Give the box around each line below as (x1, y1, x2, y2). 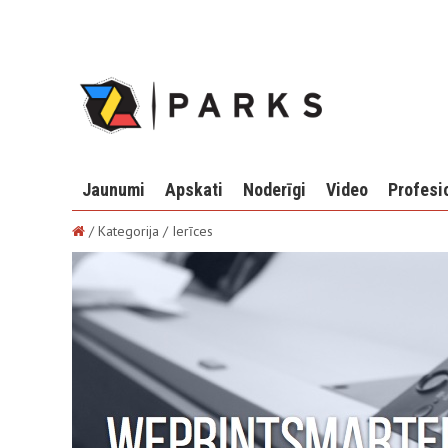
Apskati (165, 179, 223, 200)
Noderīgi (243, 179, 306, 200)
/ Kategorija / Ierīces (85, 222, 213, 240)
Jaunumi (82, 179, 145, 200)
